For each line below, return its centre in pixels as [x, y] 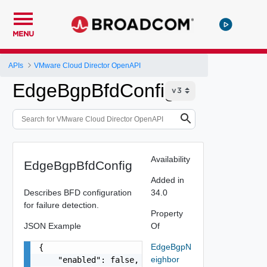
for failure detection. [61, 205]
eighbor [165, 259]
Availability [170, 159]
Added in [167, 180]
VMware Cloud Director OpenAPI [88, 65]
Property [167, 213]
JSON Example [52, 226]
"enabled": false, [89, 260]
